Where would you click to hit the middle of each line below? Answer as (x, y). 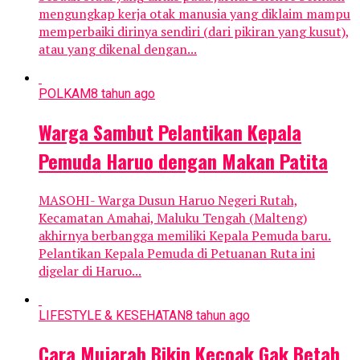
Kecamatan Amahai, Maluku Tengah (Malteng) (173, 217)
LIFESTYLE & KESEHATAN (112, 315)
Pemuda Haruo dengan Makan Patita (183, 161)
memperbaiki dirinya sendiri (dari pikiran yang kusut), (194, 32)
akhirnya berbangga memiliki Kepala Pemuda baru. (185, 235)
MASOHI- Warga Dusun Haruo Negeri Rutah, (168, 200)
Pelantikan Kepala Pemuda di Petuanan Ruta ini (177, 253)
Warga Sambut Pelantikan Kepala (170, 132)
